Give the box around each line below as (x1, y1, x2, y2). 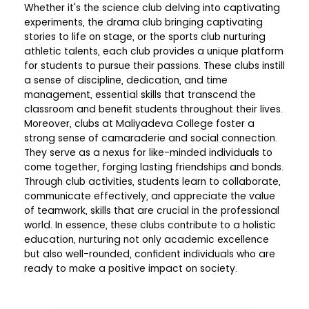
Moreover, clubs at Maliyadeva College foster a (24, 116, 255, 130)
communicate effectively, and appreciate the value (24, 188, 275, 203)
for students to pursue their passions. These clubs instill (24, 58, 285, 72)
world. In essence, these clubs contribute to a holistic (24, 217, 276, 232)
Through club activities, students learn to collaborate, (24, 174, 281, 188)
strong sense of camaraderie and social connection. (24, 130, 277, 145)
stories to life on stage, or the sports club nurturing (24, 29, 266, 43)
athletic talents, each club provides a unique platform (24, 43, 283, 58)
